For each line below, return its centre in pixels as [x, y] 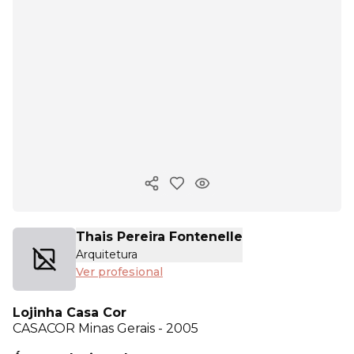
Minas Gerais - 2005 [138, 328]
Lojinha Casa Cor [70, 313]
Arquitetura [107, 254]
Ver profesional [119, 272]
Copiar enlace [192, 190]
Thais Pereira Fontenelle [159, 237]
